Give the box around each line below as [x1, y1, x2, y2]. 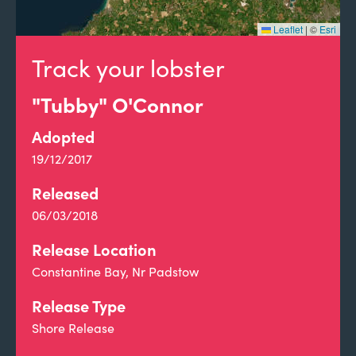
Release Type [32, 295, 126, 316]
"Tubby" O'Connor [32, 90, 203, 118]
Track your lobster [32, 52, 225, 83]
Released [32, 182, 99, 203]
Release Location [32, 238, 157, 260]
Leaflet [271, 22, 303, 36]
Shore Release [32, 319, 114, 336]
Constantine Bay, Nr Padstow [32, 263, 199, 280]
